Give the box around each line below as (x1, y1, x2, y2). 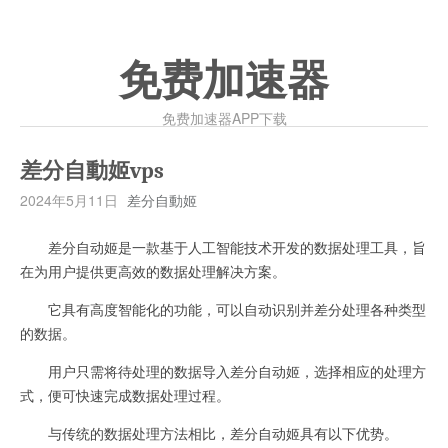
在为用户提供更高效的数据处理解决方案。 (20, 261, 286, 281)
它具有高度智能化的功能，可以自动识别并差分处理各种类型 (20, 299, 426, 319)
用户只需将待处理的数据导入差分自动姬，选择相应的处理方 (20, 361, 426, 381)
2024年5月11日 (20, 190, 118, 210)
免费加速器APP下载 (161, 108, 287, 128)
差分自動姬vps (20, 158, 164, 184)
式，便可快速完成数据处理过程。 (20, 385, 230, 405)
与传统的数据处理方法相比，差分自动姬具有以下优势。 (20, 423, 398, 443)
